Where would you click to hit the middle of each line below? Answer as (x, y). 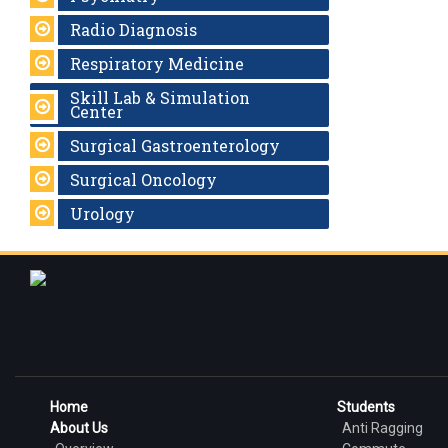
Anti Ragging (382, 427)
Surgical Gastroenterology (175, 145)
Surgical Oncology (143, 179)
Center (96, 111)
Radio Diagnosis (133, 29)
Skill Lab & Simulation (160, 97)
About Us (79, 427)
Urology (102, 213)
